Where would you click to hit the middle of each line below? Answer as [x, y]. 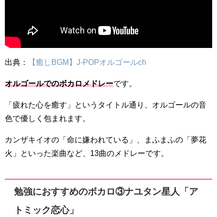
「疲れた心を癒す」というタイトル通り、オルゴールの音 [106, 105]
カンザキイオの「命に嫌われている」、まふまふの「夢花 [106, 140]
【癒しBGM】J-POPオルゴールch [87, 62]
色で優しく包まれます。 [47, 118]
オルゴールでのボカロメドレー [59, 84]
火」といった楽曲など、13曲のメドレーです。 [87, 153]
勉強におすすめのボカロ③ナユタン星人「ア [106, 192]
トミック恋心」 [46, 210]
